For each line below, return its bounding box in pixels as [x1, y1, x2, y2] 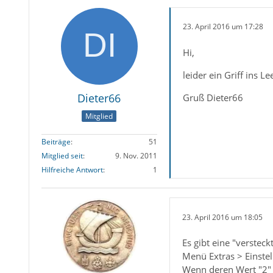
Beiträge [41, 136, 71, 147]
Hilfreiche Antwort [41, 165, 103, 175]
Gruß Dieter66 [182, 91, 243, 104]
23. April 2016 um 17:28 [182, 21, 263, 32]
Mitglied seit [41, 151, 83, 161]
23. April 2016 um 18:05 [182, 211, 263, 222]
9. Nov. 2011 [115, 151, 157, 161]
